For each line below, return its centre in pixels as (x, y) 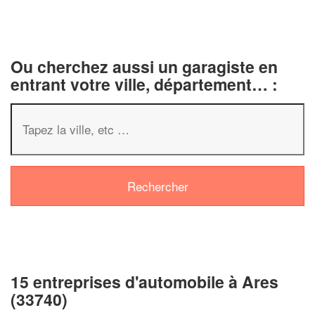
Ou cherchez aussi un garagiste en (144, 66)
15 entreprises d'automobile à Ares (144, 281)
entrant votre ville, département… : (144, 84)
